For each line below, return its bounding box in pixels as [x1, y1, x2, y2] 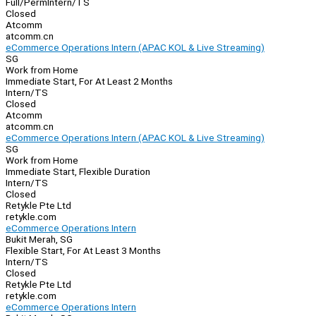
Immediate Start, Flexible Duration [6, 166, 150, 178]
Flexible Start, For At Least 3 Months [6, 245, 161, 257]
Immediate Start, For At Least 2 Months [6, 75, 173, 87]
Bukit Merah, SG [6, 233, 73, 245]
